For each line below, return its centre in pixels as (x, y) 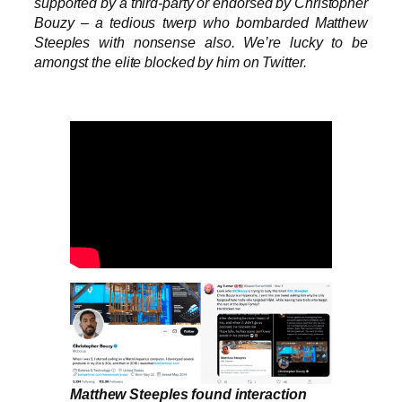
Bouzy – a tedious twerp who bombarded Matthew (201, 23)
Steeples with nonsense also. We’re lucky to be (201, 43)
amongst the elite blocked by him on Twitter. (170, 62)
